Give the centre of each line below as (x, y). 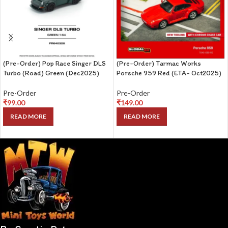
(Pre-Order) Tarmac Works (159, 64)
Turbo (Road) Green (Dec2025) (51, 73)
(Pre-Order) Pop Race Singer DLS (54, 64)
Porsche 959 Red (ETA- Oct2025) (169, 73)
